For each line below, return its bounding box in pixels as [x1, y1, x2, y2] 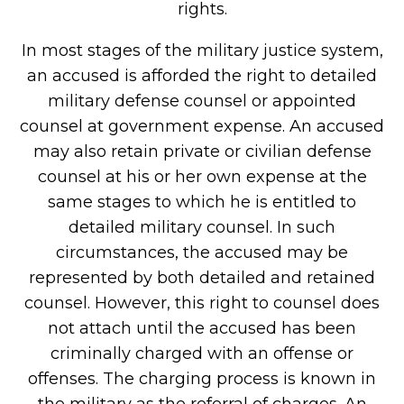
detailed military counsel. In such [69, 217, 335, 237]
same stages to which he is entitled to [48, 192, 356, 212]
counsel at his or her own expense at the [37, 167, 367, 187]
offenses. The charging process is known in [28, 369, 376, 389]
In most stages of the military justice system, [21, 41, 383, 60]
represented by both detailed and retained [29, 268, 375, 288]
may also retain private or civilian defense [32, 142, 372, 161]
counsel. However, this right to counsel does [24, 293, 380, 313]
